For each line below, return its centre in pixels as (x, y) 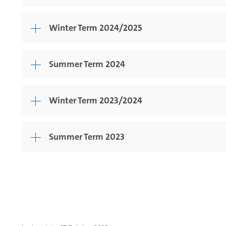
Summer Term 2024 (87, 64)
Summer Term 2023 (87, 137)
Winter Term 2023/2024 (96, 101)
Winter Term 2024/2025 (95, 28)
